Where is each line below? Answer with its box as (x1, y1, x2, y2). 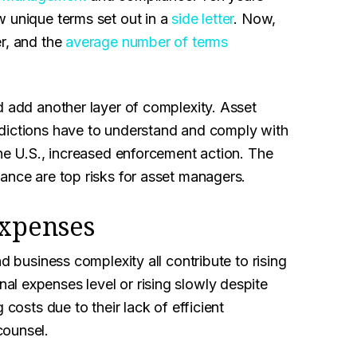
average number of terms (65, 33, 229, 50)
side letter (171, 10, 234, 27)
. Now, (233, 10, 277, 27)
